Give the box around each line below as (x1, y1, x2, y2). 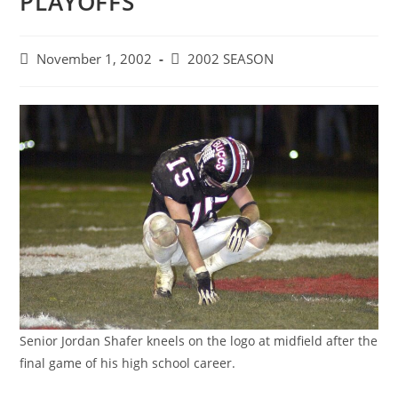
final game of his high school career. (20, 354, 236, 371)
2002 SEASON (187, 51, 275, 68)
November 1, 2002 (36, 51, 153, 68)
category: (170, 68, 225, 85)
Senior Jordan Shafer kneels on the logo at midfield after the (20, 331, 378, 349)
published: (19, 68, 84, 85)
